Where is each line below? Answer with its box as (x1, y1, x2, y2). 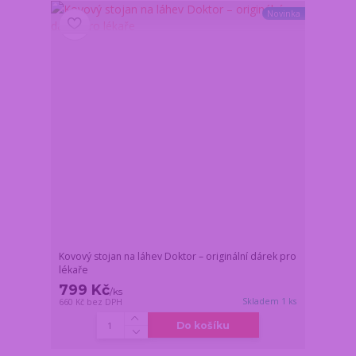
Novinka (266, 8, 300, 20)
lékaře (59, 262, 89, 277)
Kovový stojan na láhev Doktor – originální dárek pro (59, 249, 297, 263)
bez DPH (87, 296, 123, 308)
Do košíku (176, 319, 230, 331)
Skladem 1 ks (242, 295, 297, 307)
